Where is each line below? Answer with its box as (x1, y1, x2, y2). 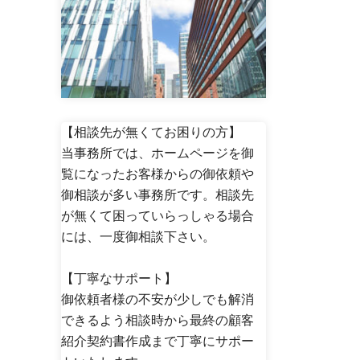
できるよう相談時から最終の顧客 (61, 312, 254, 328)
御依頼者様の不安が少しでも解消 (61, 291, 254, 307)
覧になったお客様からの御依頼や (61, 166, 254, 182)
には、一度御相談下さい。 (61, 228, 215, 244)
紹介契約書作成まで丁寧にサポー (61, 333, 254, 349)
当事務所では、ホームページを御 (61, 145, 254, 161)
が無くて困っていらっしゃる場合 (61, 207, 254, 223)
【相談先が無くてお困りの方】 (61, 124, 241, 140)
